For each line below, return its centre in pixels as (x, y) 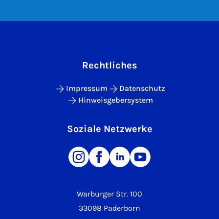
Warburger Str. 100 (109, 194)
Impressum (87, 88)
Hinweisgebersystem (115, 100)
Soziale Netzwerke (109, 129)
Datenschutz (142, 88)
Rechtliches (109, 65)
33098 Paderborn (109, 208)
